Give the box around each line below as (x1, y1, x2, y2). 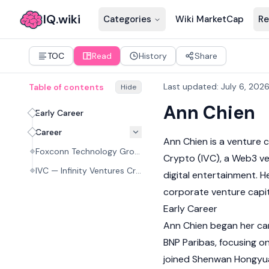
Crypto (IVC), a (163, 152, 232, 165)
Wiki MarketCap (175, 13, 244, 25)
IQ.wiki (43, 11, 80, 27)
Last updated (163, 81, 217, 92)
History (139, 50, 167, 61)
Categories (103, 13, 151, 25)
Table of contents (29, 82, 104, 92)
